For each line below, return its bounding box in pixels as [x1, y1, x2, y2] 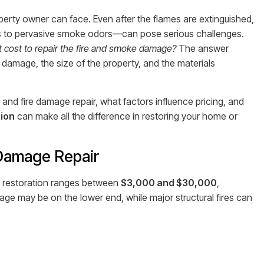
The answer [176, 42, 229, 54]
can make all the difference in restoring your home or [15, 110, 237, 122]
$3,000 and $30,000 [121, 177, 217, 189]
